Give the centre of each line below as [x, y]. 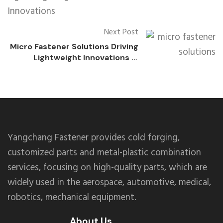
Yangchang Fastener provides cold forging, [94, 138]
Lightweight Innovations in [86, 58]
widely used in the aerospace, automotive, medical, [109, 182]
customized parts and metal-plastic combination [104, 153]
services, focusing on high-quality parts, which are [107, 167]
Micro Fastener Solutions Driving [74, 47]
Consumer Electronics [94, 69]
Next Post [121, 33]
